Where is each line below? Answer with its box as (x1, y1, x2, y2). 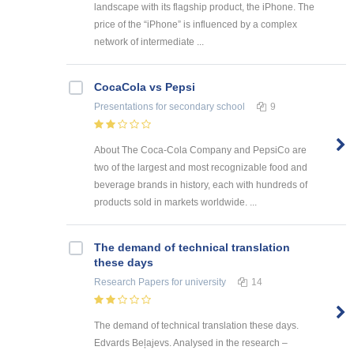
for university (169, 276, 226, 288)
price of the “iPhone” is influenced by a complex (94, 18, 297, 30)
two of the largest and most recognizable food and (94, 161, 307, 173)
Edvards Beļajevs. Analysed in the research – (94, 337, 288, 348)
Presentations (94, 100, 153, 112)
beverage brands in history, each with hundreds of (94, 179, 307, 190)
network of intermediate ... (94, 36, 204, 47)
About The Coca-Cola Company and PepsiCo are (94, 144, 307, 156)
